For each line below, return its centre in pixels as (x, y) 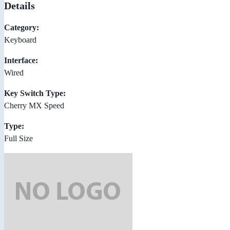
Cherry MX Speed (34, 105)
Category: (22, 27)
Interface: (21, 60)
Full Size (18, 138)
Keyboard (20, 40)
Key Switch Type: (35, 93)
